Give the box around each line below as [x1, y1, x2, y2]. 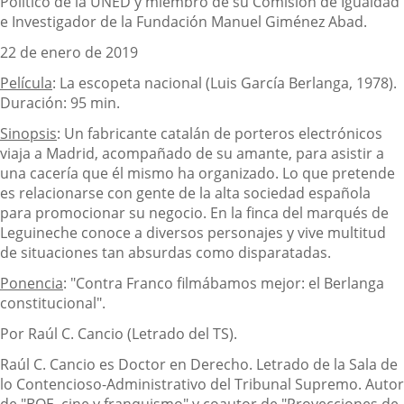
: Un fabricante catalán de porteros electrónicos [57, 123, 382, 143]
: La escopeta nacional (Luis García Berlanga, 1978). [52, 72, 397, 93]
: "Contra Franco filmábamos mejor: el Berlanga [63, 272, 384, 293]
